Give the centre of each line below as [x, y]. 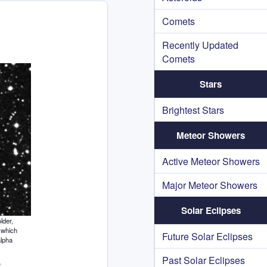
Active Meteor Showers [211, 161]
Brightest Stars [193, 110]
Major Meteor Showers [210, 185]
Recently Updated [200, 45]
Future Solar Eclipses [207, 236]
